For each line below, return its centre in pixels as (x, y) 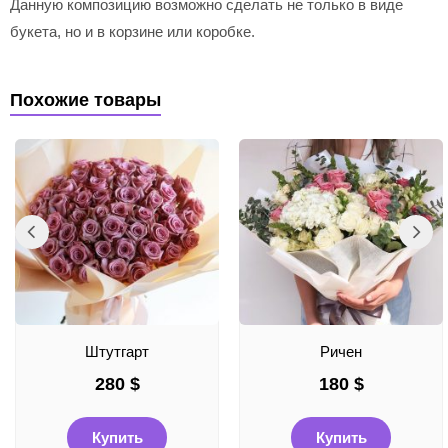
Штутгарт (117, 352)
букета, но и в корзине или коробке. (132, 32)
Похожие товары (85, 100)
